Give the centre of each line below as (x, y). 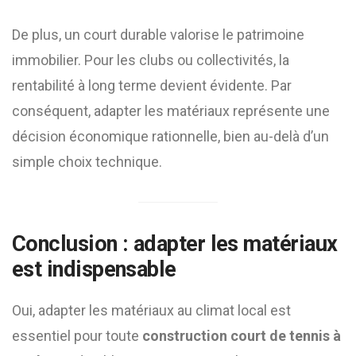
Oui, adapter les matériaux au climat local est (151, 310)
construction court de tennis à (242, 336)
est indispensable (94, 269)
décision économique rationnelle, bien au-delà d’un (170, 136)
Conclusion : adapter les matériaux (175, 244)
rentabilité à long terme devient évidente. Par (152, 85)
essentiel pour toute (77, 336)
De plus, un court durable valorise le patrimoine (158, 35)
